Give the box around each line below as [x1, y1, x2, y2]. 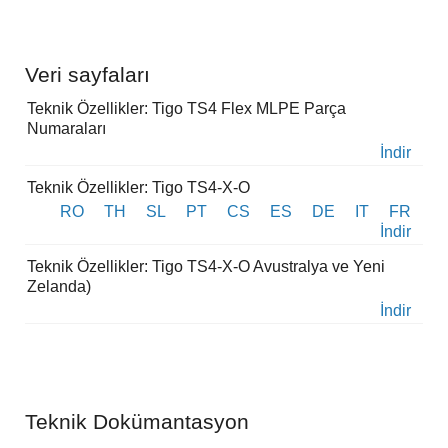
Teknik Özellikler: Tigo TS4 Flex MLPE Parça [27, 100, 346, 118]
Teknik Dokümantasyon [25, 410, 249, 434]
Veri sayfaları [25, 63, 150, 87]
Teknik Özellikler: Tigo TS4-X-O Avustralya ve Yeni [27, 258, 385, 276]
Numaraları [27, 120, 106, 138]
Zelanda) [27, 278, 91, 296]
